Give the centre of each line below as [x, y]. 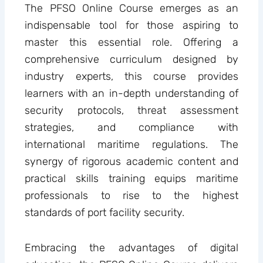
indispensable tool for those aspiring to [131, 25]
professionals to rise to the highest [131, 195]
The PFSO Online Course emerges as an [131, 8]
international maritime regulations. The [131, 144]
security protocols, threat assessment [131, 110]
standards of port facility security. [105, 212]
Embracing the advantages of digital [131, 248]
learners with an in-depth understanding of [131, 93]
